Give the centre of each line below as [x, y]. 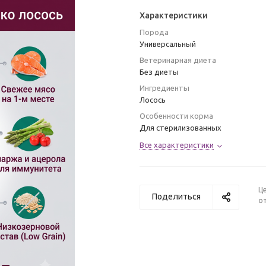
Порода [154, 32]
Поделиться [176, 197]
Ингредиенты [164, 88]
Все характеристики [177, 145]
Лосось [153, 100]
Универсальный [168, 44]
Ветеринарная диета [178, 60]
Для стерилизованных [180, 128]
